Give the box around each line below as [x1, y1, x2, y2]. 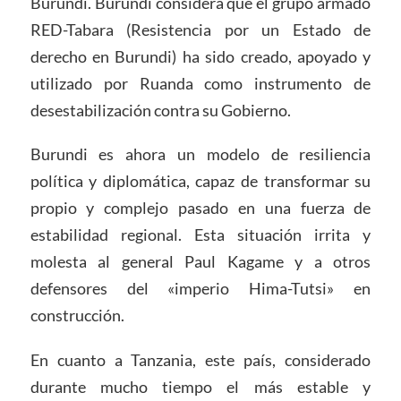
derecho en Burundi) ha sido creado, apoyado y [30, 46, 371, 66]
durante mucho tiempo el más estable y [30, 377, 371, 397]
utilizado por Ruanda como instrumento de [30, 73, 371, 93]
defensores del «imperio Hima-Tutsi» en [30, 278, 371, 299]
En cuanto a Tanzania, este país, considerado [30, 350, 371, 371]
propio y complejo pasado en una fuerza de [30, 198, 371, 218]
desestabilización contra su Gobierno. [30, 99, 291, 120]
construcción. [30, 305, 124, 326]
